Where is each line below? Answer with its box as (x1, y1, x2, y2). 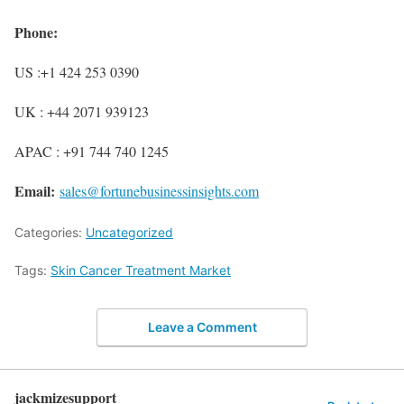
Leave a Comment (147, 318, 257, 335)
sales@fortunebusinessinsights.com (60, 181, 259, 200)
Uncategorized (86, 225, 173, 240)
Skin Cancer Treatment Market (50, 262, 231, 278)
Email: (14, 180, 55, 201)
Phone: (14, 22, 58, 42)
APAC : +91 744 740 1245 (14, 142, 169, 161)
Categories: (14, 225, 86, 240)
